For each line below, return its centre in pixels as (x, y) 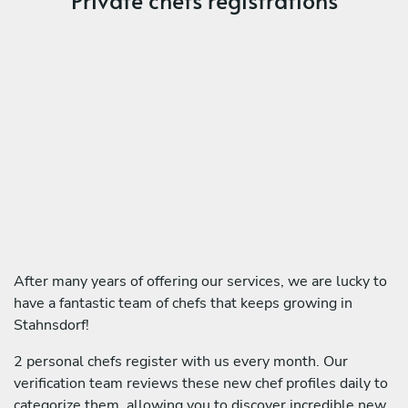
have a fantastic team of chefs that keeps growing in (183, 303)
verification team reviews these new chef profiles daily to (201, 383)
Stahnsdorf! (51, 325)
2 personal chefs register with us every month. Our (181, 361)
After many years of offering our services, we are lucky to (200, 281)
